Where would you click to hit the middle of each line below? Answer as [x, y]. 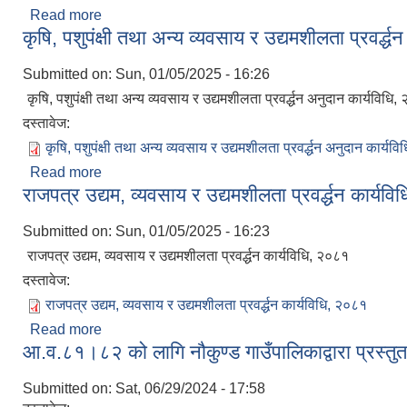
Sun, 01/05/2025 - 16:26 [193, 74]
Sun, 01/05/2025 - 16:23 [193, 231]
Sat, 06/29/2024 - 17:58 [190, 388]
